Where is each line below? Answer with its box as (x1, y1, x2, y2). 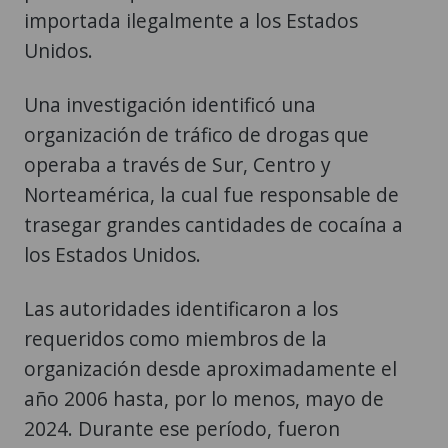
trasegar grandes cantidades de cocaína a (24, 211, 403, 239)
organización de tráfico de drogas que (24, 121, 369, 149)
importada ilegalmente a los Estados (24, 7, 358, 35)
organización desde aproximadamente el (24, 355, 397, 383)
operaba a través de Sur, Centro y (24, 151, 331, 179)
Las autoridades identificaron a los (24, 295, 338, 323)
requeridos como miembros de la (24, 325, 327, 353)
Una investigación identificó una (24, 91, 316, 119)
